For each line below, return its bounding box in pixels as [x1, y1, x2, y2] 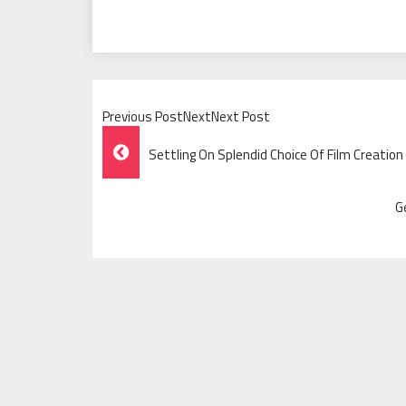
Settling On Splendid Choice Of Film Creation [149, 144, 403, 165]
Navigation [101, 165, 231, 207]
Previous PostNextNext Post [102, 106, 270, 127]
